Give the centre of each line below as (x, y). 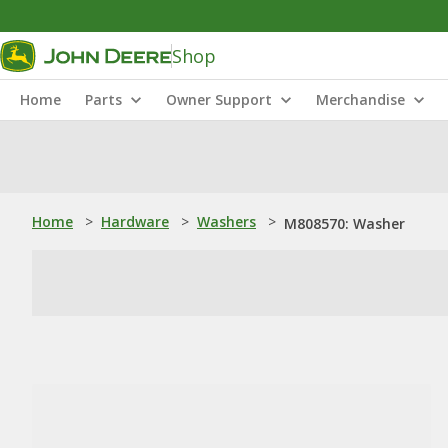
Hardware (135, 221)
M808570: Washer (344, 223)
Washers (226, 221)
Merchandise (360, 99)
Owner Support (219, 99)
